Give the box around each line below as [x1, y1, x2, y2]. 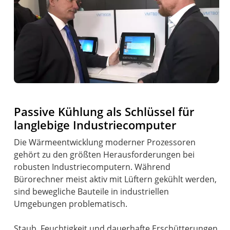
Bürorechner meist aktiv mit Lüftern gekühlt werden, [14, 174, 217, 185]
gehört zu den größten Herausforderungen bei [14, 149, 195, 161]
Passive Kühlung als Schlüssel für [14, 104, 195, 120]
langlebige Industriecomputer [14, 117, 177, 133]
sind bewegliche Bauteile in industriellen [14, 186, 169, 198]
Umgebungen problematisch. [14, 198, 128, 210]
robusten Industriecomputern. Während [14, 161, 171, 173]
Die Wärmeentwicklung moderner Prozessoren [14, 137, 196, 148]
